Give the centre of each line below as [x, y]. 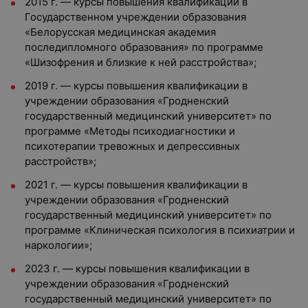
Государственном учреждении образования [135, 17]
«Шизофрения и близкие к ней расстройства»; [141, 62]
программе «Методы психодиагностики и [130, 131]
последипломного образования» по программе [144, 47]
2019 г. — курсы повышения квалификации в [136, 86]
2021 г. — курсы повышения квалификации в [136, 185]
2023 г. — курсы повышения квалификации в [137, 268]
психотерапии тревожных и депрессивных [132, 146]
